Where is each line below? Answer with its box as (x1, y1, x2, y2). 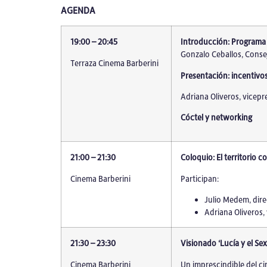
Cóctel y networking (181, 112, 252, 123)
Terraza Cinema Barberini (70, 57, 159, 68)
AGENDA (61, 4, 95, 16)
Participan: (181, 173, 219, 184)
